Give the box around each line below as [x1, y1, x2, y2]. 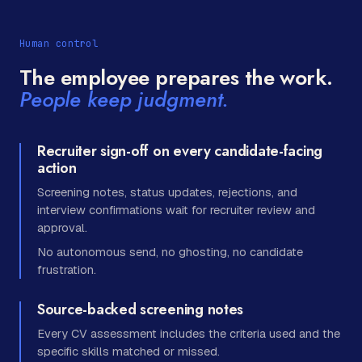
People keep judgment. [19, 83, 229, 115]
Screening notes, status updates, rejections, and [37, 183, 297, 200]
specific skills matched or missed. [37, 343, 220, 359]
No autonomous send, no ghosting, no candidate [37, 243, 303, 259]
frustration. [37, 261, 96, 277]
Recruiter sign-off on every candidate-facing [37, 140, 323, 162]
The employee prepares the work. [19, 61, 333, 93]
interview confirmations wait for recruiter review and [37, 201, 315, 217]
